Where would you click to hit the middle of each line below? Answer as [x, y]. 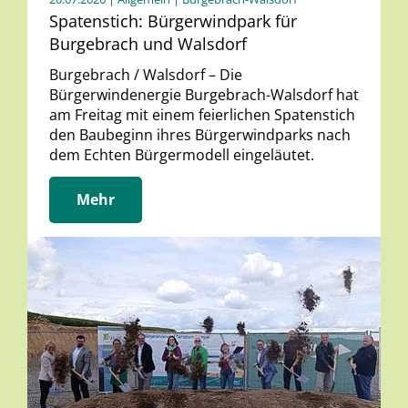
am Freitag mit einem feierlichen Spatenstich [202, 115]
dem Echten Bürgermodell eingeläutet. [182, 155]
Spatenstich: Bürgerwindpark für [173, 21]
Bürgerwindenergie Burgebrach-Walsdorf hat [204, 95]
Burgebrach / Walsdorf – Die [146, 75]
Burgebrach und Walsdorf [148, 44]
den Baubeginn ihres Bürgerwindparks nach [200, 135]
